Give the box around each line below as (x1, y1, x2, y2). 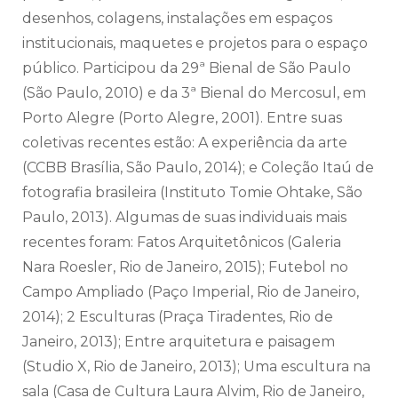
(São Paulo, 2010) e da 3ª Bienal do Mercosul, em (22, 84, 366, 101)
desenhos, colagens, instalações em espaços (22, 9, 332, 27)
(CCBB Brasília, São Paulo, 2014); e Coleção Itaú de (22, 158, 374, 176)
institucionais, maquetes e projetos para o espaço (22, 34, 368, 52)
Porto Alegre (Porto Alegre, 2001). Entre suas (22, 108, 342, 126)
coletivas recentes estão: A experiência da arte (22, 133, 347, 151)
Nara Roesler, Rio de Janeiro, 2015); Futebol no (22, 258, 348, 275)
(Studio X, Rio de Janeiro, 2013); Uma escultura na (22, 357, 370, 375)
